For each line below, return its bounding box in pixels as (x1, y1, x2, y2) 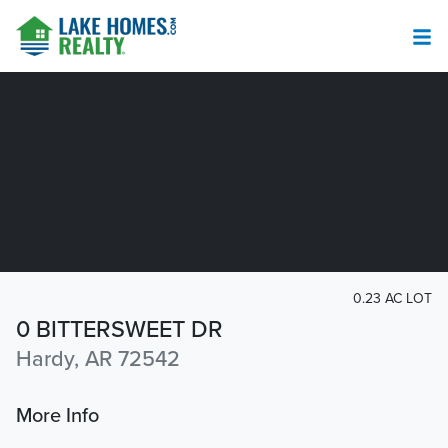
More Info (16, 404, 99, 429)
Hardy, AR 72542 (16, 346, 180, 373)
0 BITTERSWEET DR (16, 315, 223, 345)
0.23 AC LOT (353, 290, 432, 307)
